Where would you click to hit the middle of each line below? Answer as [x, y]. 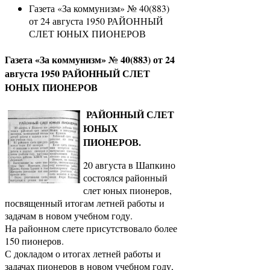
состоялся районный [125, 177]
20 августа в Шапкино [129, 165]
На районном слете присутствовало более [91, 228]
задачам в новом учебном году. [69, 215]
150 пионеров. [34, 240]
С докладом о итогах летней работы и [83, 253]
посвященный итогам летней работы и [85, 202]
